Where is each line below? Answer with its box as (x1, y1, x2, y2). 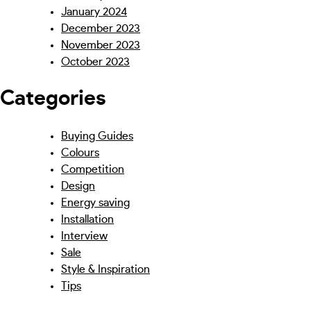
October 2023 (61, 56, 130, 67)
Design (61, 180, 95, 192)
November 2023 (61, 39, 140, 51)
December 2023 (61, 22, 140, 34)
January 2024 (61, 6, 127, 17)
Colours (61, 146, 99, 158)
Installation (61, 213, 114, 225)
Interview (61, 230, 108, 242)
